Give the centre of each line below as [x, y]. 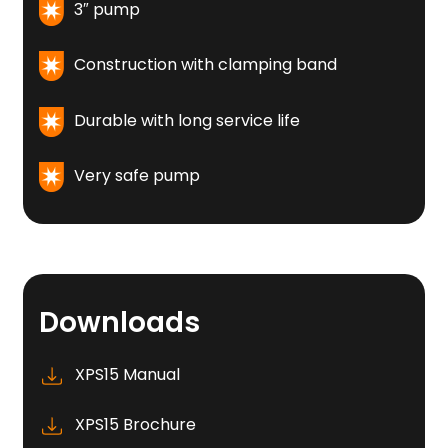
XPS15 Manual [128, 375]
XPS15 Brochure [136, 424]
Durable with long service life [187, 121]
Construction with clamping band [206, 65]
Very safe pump [137, 176]
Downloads [120, 323]
